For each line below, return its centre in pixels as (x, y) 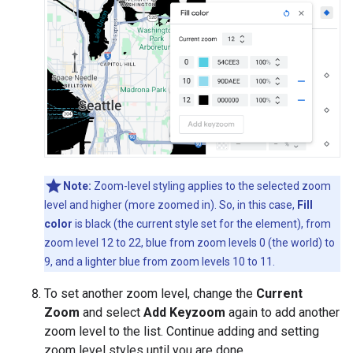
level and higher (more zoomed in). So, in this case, (171, 205)
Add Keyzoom (184, 313)
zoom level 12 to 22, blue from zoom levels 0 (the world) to (190, 243)
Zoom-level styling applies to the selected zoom (211, 186)
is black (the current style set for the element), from (202, 224)
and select (111, 313)
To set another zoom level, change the (150, 294)
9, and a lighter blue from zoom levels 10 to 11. (160, 262)
